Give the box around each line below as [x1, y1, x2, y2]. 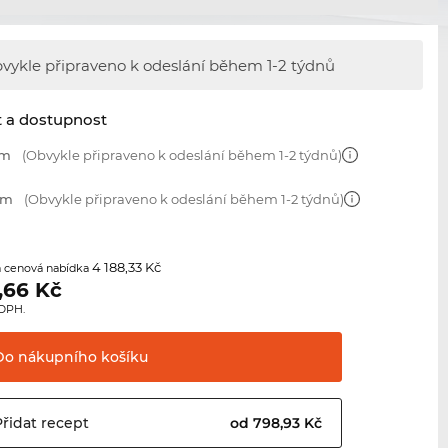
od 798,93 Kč [230, 414, 327, 433]
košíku [97, 348, 149, 367]
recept [37, 414, 90, 433]
